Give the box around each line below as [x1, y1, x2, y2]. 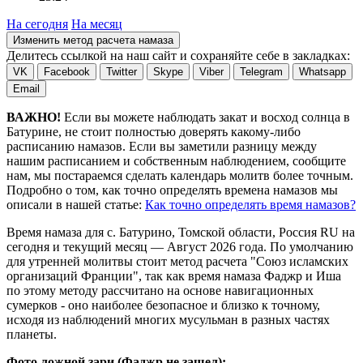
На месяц [71, 17, 122, 32]
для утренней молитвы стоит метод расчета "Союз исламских [6, 254, 348, 269]
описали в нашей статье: [6, 198, 145, 212]
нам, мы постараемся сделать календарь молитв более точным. [6, 169, 353, 183]
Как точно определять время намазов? [145, 198, 356, 212]
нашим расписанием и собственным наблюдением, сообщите [6, 154, 346, 169]
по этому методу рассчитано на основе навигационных [6, 284, 314, 298]
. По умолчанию [263, 240, 353, 254]
